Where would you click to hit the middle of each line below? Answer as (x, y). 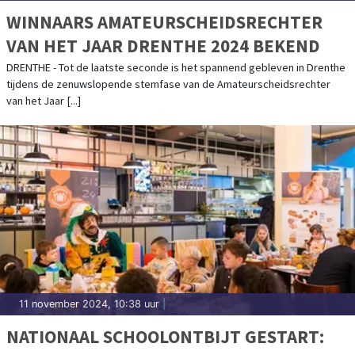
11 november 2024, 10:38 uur (89, 303)
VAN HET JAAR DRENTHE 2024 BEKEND (163, 45)
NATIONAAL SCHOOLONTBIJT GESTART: (165, 336)
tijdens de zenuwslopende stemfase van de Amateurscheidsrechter (168, 84)
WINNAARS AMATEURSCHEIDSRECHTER (164, 21)
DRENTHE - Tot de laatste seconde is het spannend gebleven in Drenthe (176, 67)
